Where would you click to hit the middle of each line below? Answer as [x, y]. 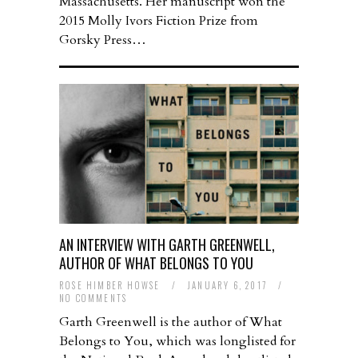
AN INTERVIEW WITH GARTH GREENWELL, [167, 245]
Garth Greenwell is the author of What [171, 322]
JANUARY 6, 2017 [229, 286]
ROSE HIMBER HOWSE [110, 286]
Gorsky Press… [103, 40]
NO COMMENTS [93, 298]
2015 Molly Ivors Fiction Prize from [159, 21]
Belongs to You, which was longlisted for [177, 342]
